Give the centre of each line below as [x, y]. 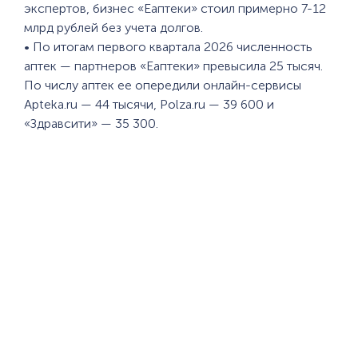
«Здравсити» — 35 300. [91, 123]
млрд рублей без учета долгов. [113, 28]
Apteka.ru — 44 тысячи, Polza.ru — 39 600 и [149, 104]
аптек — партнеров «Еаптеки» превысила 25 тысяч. [173, 66]
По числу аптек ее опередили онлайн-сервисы [163, 85]
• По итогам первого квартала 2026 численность [168, 47]
